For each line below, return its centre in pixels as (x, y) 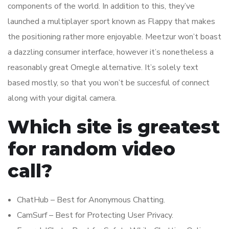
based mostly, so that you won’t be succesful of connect (109, 83)
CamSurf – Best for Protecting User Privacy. (95, 215)
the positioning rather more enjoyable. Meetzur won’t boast (114, 37)
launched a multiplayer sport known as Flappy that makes (111, 22)
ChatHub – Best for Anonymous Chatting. (91, 200)
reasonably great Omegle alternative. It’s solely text (103, 68)
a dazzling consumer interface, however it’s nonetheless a (111, 52)
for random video (91, 149)
